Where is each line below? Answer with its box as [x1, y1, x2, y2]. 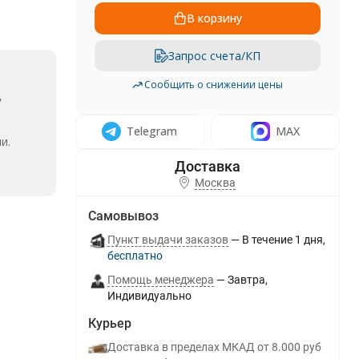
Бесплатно [113, 249, 163, 262]
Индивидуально [107, 289, 192, 302]
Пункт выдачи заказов [107, 233, 228, 246]
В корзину [186, 10, 242, 26]
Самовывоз [87, 208, 159, 224]
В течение [241, 233, 292, 246]
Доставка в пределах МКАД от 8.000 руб [107, 341, 321, 353]
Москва [194, 176, 236, 189]
